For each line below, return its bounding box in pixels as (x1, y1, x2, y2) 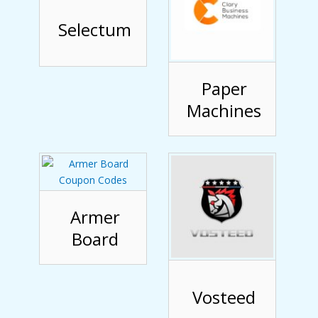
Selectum (58, 18, 131, 42)
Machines (187, 98, 261, 122)
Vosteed (192, 285, 256, 309)
